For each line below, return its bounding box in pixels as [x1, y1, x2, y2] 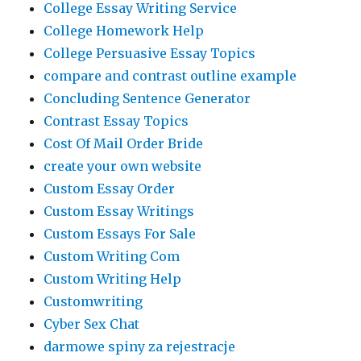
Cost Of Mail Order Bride [44, 135, 204, 151]
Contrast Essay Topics [44, 113, 189, 129]
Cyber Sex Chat [44, 316, 140, 332]
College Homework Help [44, 23, 205, 39]
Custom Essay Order [44, 180, 176, 197]
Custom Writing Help [44, 271, 182, 287]
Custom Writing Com [44, 248, 180, 264]
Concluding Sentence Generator [44, 90, 251, 106]
